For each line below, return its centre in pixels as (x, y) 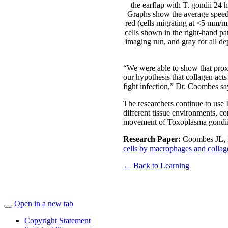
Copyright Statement (58, 220)
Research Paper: (152, 139)
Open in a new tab (44, 203)
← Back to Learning (156, 165)
